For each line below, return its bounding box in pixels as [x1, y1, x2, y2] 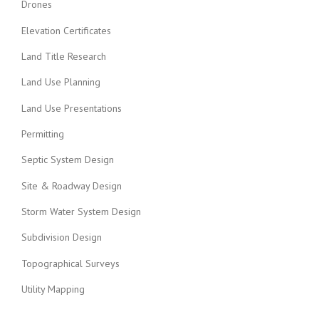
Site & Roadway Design [21, 179, 122, 192]
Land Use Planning [21, 75, 100, 89]
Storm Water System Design [21, 204, 141, 218]
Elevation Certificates [21, 23, 111, 37]
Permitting [21, 127, 64, 140]
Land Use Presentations [21, 101, 122, 115]
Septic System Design [21, 153, 114, 167]
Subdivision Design [21, 231, 102, 244]
